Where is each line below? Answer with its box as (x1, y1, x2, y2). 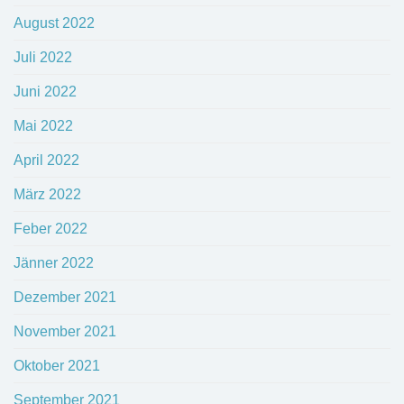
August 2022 (14, 15, 95, 32)
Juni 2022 (14, 84, 77, 100)
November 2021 (14, 324, 116, 340)
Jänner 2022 (14, 255, 94, 271)
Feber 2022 (14, 221, 87, 237)
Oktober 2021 (14, 358, 100, 374)
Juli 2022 (14, 50, 72, 66)
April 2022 (14, 152, 79, 169)
